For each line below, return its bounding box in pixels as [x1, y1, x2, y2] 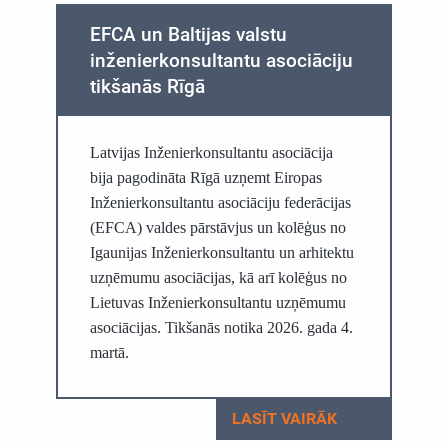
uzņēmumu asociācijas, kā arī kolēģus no [89, 268, 347, 287]
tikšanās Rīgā [89, 75, 205, 98]
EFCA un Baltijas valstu [89, 23, 287, 46]
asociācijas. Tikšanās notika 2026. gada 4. [89, 318, 353, 337]
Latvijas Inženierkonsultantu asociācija [89, 143, 333, 162]
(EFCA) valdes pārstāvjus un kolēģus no [89, 218, 346, 237]
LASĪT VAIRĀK [231, 409, 341, 428]
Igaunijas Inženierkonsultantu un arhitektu [89, 243, 354, 262]
